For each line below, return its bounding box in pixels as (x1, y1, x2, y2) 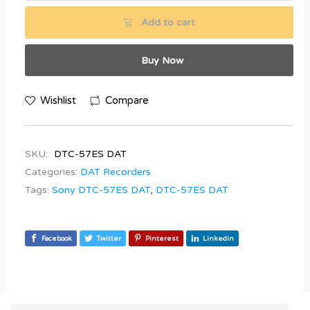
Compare (105, 94, 149, 107)
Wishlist (40, 94, 76, 107)
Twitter (96, 235, 121, 244)
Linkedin (203, 235, 234, 244)
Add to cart (141, 16, 195, 28)
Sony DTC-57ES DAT (52, 184, 150, 197)
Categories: (25, 166, 77, 179)
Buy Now (140, 54, 183, 66)
